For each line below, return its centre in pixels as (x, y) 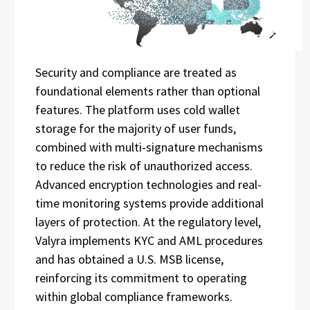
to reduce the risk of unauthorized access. (144, 165)
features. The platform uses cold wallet (138, 109)
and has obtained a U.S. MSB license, (129, 259)
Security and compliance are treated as (136, 72)
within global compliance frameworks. (134, 296)
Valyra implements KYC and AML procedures (149, 240)
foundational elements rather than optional (148, 91)
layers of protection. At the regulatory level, (148, 221)
